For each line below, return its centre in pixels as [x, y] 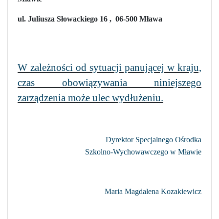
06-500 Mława [139, 19]
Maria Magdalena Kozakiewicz [153, 191]
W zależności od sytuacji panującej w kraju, [109, 67]
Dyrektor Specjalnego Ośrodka [153, 139]
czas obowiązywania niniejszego [109, 82]
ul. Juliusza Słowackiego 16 [63, 19]
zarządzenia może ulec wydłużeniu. [90, 98]
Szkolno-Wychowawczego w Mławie [143, 152]
